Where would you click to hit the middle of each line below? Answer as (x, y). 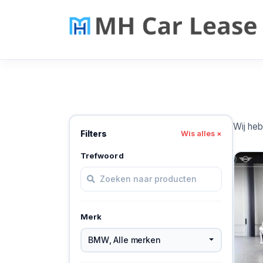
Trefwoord (102, 155)
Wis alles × (201, 134)
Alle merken (137, 240)
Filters (94, 134)
